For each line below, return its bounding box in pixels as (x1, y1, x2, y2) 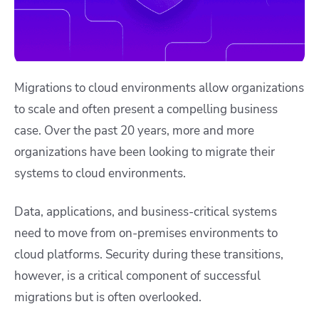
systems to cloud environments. (14, 164, 186, 182)
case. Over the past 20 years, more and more (14, 122, 254, 139)
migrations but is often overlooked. (14, 288, 202, 305)
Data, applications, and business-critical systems (14, 203, 277, 220)
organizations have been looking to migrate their (14, 143, 275, 160)
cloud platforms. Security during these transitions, (14, 246, 283, 263)
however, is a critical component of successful (14, 267, 261, 284)
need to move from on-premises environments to (14, 224, 278, 241)
